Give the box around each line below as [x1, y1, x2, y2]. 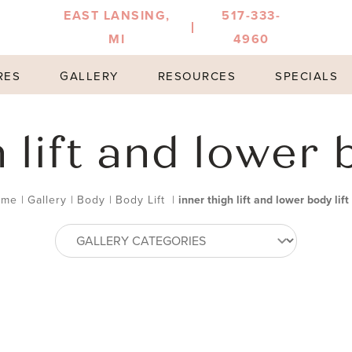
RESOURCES [157, 68, 236, 85]
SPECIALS [275, 68, 339, 85]
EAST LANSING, [64, 6, 170, 24]
